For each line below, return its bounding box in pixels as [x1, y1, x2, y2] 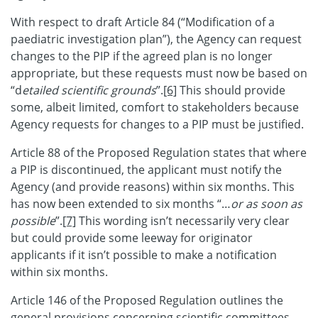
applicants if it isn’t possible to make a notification [11, 247, 277, 263]
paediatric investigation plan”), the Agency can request [11, 31, 302, 48]
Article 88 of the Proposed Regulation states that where [11, 145, 307, 161]
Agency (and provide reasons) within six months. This [11, 179, 295, 195]
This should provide [177, 82, 285, 99]
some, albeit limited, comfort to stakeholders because [11, 99, 299, 116]
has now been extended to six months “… [11, 196, 231, 212]
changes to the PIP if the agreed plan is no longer [11, 48, 273, 65]
